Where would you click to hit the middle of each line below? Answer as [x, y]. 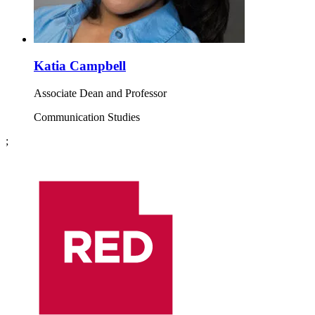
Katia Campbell [80, 66]
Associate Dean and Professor [100, 93]
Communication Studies [87, 117]
